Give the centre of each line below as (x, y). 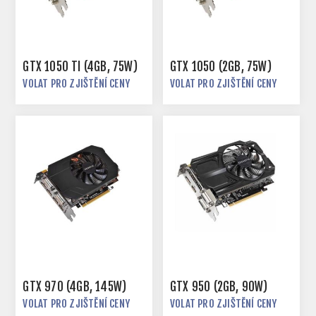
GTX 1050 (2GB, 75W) (221, 67)
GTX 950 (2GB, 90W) (219, 287)
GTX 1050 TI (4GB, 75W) (80, 67)
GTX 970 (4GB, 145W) (75, 287)
